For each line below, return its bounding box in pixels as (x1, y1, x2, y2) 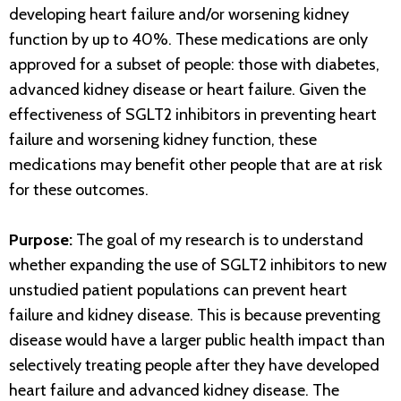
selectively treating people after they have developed (9, 355, 380, 376)
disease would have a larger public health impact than (9, 330, 385, 351)
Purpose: (9, 230, 76, 251)
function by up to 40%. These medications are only (9, 30, 368, 50)
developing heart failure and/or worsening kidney (9, 4, 349, 25)
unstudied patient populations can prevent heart (9, 280, 347, 301)
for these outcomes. (9, 180, 149, 200)
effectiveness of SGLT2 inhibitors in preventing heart (9, 105, 377, 125)
